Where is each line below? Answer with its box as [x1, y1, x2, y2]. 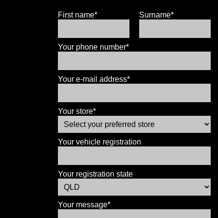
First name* [58, 11, 98, 19]
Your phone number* [58, 43, 129, 51]
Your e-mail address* [58, 75, 130, 83]
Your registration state [58, 170, 133, 178]
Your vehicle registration [58, 138, 142, 146]
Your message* [58, 200, 111, 209]
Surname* [139, 11, 174, 19]
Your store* [58, 107, 96, 115]
